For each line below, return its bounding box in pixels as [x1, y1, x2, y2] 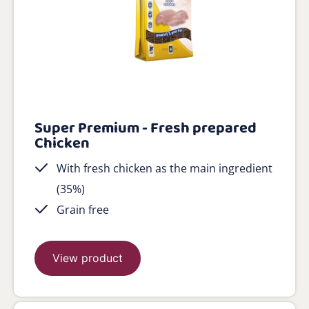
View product [52, 250, 123, 265]
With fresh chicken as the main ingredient [57, 160, 272, 176]
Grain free [57, 201, 109, 217]
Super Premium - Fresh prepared [34, 115, 257, 141]
